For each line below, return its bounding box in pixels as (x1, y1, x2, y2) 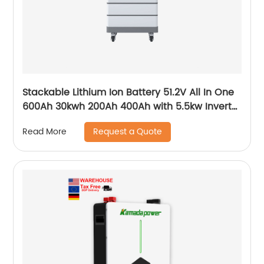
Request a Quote (93, 124, 163, 138)
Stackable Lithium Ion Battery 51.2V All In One (22, 84, 235, 100)
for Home (22, 113, 66, 128)
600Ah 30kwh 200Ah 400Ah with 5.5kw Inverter (22, 98, 242, 114)
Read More (22, 125, 67, 139)
